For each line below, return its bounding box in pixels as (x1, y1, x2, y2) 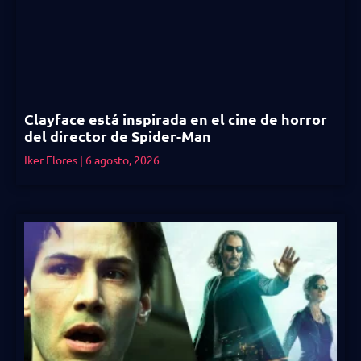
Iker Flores (24, 151, 80, 167)
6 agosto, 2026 (83, 151, 160, 167)
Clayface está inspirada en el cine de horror (24, 109, 327, 128)
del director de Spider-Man (24, 126, 211, 145)
